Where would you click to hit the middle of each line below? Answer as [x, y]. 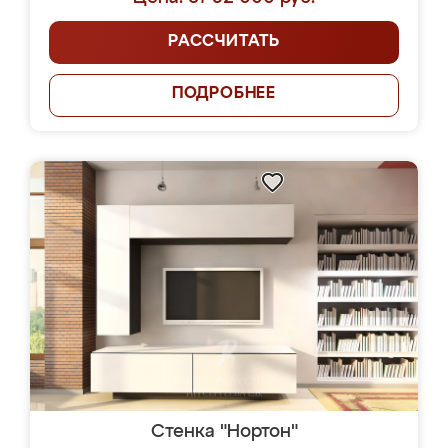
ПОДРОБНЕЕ [224, 94]
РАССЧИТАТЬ [224, 42]
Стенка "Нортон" [224, 432]
